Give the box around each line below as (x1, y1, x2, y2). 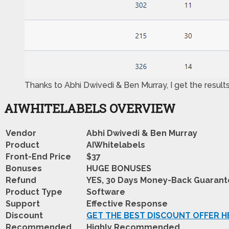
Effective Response (86, 198, 168, 209)
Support (6, 198, 40, 209)
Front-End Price (6, 151, 71, 162)
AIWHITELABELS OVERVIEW (4, 100, 175, 117)
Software (86, 187, 125, 197)
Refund (6, 175, 36, 185)
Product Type (6, 187, 62, 197)
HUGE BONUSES (86, 163, 151, 173)
